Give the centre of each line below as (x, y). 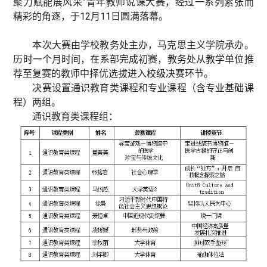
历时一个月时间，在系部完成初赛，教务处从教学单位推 (133, 60)
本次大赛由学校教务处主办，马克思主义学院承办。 (143, 45)
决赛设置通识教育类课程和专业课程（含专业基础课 (143, 88)
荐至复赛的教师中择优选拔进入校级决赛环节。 (114, 74)
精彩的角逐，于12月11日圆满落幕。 (91, 17)
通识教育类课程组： (75, 117)
